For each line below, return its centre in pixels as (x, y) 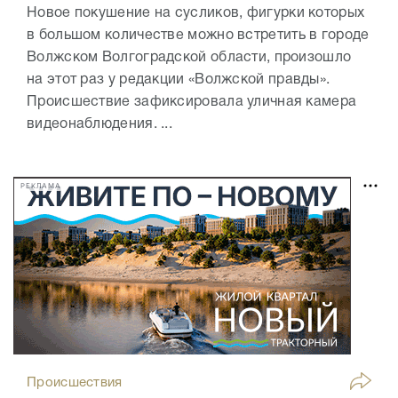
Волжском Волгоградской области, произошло (189, 58)
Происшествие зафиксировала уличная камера (192, 103)
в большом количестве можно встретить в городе (198, 36)
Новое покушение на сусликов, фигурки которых (196, 14)
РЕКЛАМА (41, 186)
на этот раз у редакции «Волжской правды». (179, 80)
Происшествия (75, 383)
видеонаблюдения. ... (100, 125)
